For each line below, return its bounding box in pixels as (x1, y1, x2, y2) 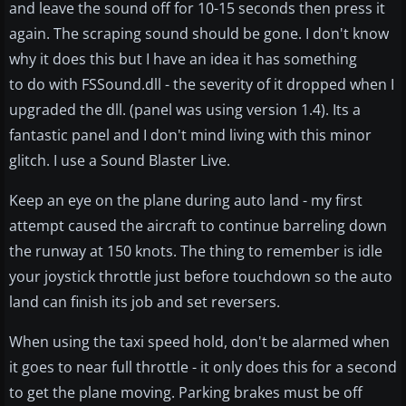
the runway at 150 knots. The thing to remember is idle (9, 241, 382, 262)
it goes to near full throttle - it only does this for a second (9, 357, 397, 378)
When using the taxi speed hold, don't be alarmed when (9, 332, 390, 353)
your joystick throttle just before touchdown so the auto (9, 266, 392, 287)
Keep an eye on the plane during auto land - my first (9, 190, 362, 211)
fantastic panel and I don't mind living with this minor (9, 125, 372, 146)
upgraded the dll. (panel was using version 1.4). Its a (9, 100, 361, 121)
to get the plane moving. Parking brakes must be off (9, 382, 362, 403)
